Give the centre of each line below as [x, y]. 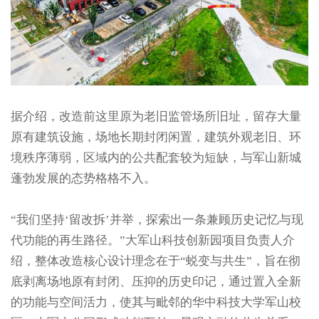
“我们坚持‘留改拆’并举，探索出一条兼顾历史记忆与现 [157, 220]
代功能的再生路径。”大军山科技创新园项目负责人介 [152, 241]
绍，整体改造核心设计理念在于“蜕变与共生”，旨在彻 [155, 261]
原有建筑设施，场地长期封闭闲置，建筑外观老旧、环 [156, 137]
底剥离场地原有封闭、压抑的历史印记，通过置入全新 [156, 282]
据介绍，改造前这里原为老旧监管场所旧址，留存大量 [156, 117]
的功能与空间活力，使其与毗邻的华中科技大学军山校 [156, 303]
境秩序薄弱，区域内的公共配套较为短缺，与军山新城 [156, 158]
